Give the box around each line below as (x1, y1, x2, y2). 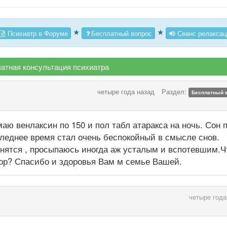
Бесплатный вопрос (91, 28, 152, 38)
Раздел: (161, 87, 188, 97)
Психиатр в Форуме (6, 28, 68, 38)
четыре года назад (97, 87, 155, 97)
